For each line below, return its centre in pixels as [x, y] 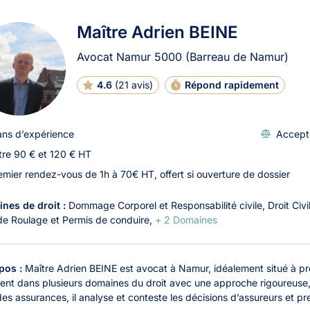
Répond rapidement [231, 84]
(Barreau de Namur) [237, 56]
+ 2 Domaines [186, 219]
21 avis [134, 84]
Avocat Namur [116, 56]
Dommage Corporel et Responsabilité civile [165, 205]
